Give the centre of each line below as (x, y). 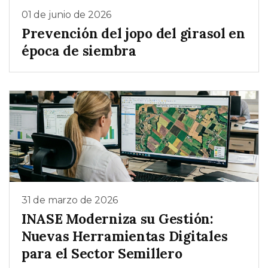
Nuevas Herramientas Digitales (125, 236)
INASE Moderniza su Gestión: (118, 219)
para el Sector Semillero (102, 254)
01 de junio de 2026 (67, 14)
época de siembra (79, 51)
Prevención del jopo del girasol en (133, 33)
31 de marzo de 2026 (70, 200)
